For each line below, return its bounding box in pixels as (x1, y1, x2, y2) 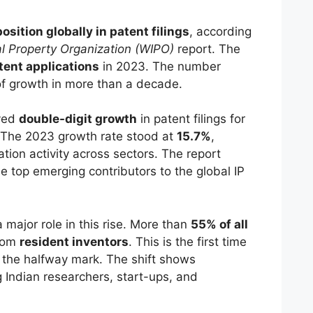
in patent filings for (136, 112, 245, 126)
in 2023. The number (99, 59, 221, 73)
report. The (173, 41, 240, 56)
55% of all (190, 217, 248, 231)
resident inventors (19, 234, 129, 249)
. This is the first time (128, 234, 247, 249)
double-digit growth (18, 112, 137, 126)
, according (189, 24, 252, 38)
